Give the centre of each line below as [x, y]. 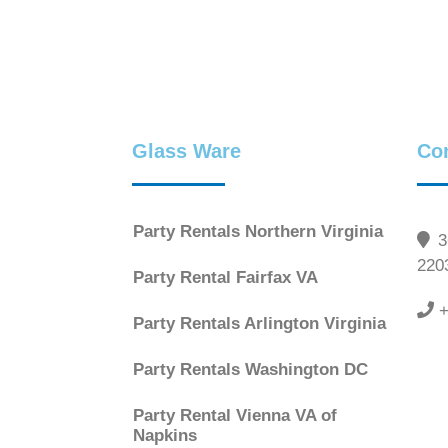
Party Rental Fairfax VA [225, 278]
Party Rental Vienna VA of [235, 416]
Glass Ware [186, 151]
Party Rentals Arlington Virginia [259, 324]
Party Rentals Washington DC [250, 370]
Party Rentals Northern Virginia [258, 232]
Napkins [165, 436]
